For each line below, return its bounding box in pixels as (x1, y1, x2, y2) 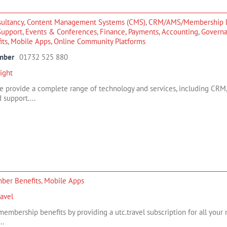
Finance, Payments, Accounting (100, 27, 198, 36)
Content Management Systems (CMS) (27, 17, 145, 27)
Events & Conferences (25, 27, 97, 36)
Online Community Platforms (54, 36, 145, 46)
